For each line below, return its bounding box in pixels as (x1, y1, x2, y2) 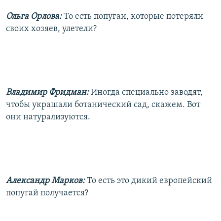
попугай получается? (6, 188, 88, 198)
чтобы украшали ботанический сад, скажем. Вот (6, 100, 200, 110)
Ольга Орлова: (6, 11, 62, 21)
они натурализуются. (6, 112, 90, 122)
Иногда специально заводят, (91, 87, 203, 97)
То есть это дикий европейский (87, 176, 212, 185)
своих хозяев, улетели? (6, 24, 97, 34)
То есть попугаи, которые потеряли (64, 11, 203, 21)
